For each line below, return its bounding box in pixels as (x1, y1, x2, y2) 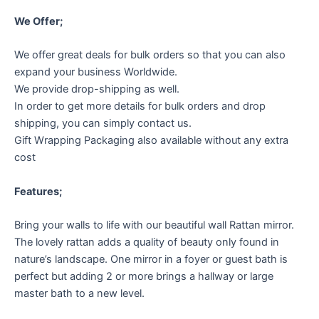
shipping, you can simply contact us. (14, 117, 192, 130)
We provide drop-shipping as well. (14, 83, 179, 96)
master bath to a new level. (14, 287, 145, 300)
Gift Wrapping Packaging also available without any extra (14, 134, 288, 147)
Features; (14, 184, 62, 198)
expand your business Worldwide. (14, 66, 177, 79)
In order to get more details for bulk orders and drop (14, 100, 266, 113)
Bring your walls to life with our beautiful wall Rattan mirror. (14, 219, 294, 232)
